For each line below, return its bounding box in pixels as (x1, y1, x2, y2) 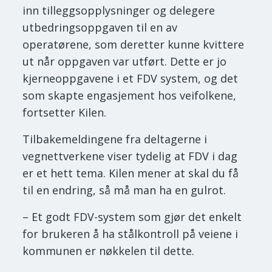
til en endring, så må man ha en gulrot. (22, 183, 226, 198)
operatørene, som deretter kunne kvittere (22, 37, 245, 52)
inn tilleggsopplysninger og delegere (22, 3, 216, 18)
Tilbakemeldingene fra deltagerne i (22, 132, 208, 147)
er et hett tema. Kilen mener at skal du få (22, 166, 239, 181)
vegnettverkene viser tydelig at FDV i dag (22, 149, 238, 164)
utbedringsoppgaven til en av (22, 20, 178, 35)
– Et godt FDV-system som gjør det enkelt (22, 209, 242, 225)
